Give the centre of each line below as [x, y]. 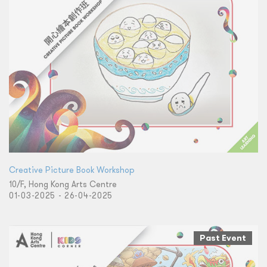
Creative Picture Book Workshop [72, 170]
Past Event [223, 237]
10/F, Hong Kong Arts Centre [63, 184]
